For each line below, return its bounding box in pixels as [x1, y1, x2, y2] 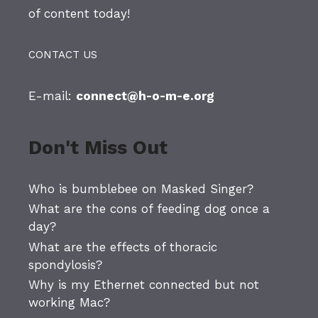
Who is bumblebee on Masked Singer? [28, 182, 253, 197]
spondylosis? [28, 257, 102, 272]
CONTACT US [28, 48, 97, 62]
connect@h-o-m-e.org [76, 89, 214, 104]
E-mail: [28, 89, 76, 104]
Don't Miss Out [28, 136, 168, 160]
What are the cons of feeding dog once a [28, 202, 270, 216]
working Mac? [28, 295, 110, 310]
